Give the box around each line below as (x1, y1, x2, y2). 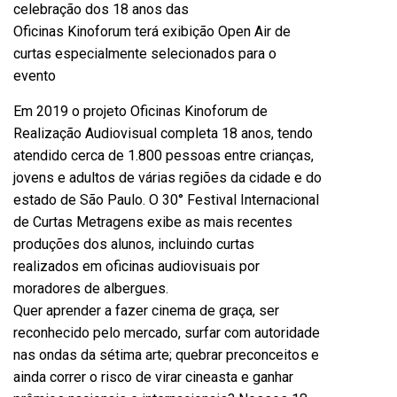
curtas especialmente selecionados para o (13, 45, 276, 62)
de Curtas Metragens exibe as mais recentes (13, 214, 292, 230)
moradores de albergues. (13, 280, 168, 297)
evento (13, 67, 56, 84)
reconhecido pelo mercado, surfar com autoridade (13, 324, 320, 341)
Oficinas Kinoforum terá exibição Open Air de (13, 23, 291, 40)
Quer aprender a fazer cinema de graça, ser (13, 302, 279, 319)
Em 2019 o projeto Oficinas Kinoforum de (13, 103, 268, 120)
